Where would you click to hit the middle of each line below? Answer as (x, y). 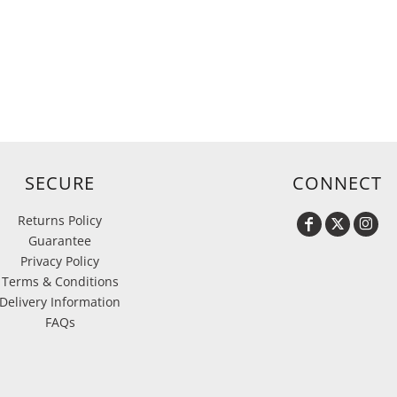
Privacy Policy (60, 261)
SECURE (60, 183)
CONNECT (337, 183)
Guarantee (60, 241)
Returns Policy (60, 220)
